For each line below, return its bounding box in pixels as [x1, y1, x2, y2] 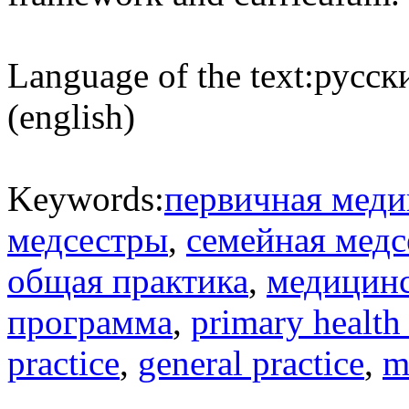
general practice [138, 343, 364, 383]
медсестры [7, 220, 168, 259]
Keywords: [7, 179, 164, 218]
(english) [7, 97, 135, 136]
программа [7, 302, 173, 341]
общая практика [7, 261, 248, 300]
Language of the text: [7, 56, 314, 95]
